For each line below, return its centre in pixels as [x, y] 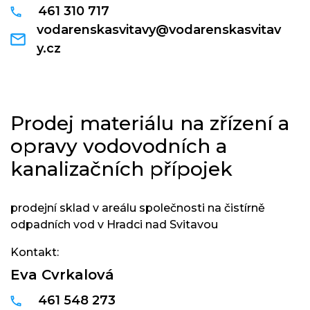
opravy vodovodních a [119, 146]
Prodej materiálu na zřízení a [150, 123]
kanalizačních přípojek [121, 169]
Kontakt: [35, 252]
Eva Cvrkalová [62, 275]
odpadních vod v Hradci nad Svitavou [114, 225]
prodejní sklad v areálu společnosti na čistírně [138, 208]
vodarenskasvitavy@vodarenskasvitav [159, 30]
